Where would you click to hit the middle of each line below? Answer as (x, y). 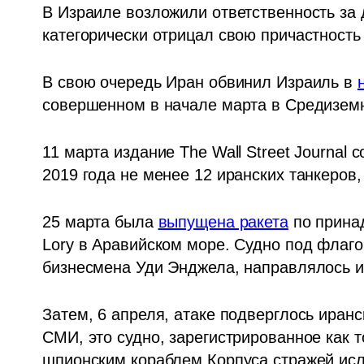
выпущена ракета (223, 222)
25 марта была (100, 222)
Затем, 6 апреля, (106, 314)
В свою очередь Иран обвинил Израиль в (200, 82)
